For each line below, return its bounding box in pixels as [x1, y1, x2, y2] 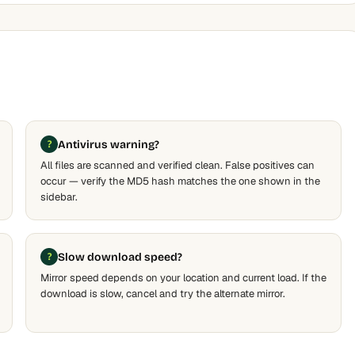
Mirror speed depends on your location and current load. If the [40, 271, 326, 284]
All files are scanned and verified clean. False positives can [40, 158, 315, 172]
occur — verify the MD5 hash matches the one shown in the [40, 174, 320, 188]
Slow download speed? [58, 250, 182, 264]
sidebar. [40, 190, 78, 204]
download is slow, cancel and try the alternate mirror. [40, 287, 285, 300]
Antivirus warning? [58, 137, 159, 151]
